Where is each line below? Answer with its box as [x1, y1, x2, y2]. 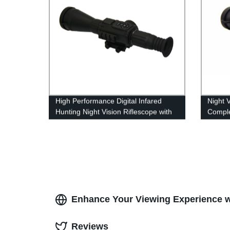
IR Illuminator [55, 118, 99, 127]
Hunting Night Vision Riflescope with [55, 107, 172, 116]
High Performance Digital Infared [55, 97, 162, 105]
